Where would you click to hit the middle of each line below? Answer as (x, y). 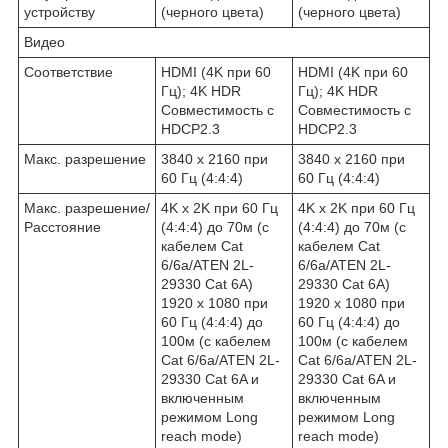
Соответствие (68, 72)
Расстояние (62, 227)
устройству (59, 12)
